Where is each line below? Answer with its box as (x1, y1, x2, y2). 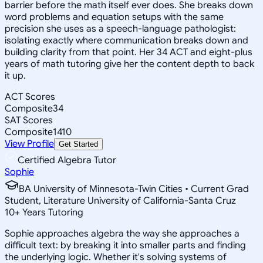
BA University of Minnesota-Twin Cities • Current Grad (19, 183, 249, 195)
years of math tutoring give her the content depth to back (5, 58, 254, 70)
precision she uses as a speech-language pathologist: (5, 22, 236, 35)
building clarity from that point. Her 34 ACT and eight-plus (5, 46, 252, 58)
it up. (5, 69, 26, 82)
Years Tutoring (20, 206, 83, 218)
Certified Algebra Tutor (18, 154, 116, 166)
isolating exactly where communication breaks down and (5, 34, 248, 46)
